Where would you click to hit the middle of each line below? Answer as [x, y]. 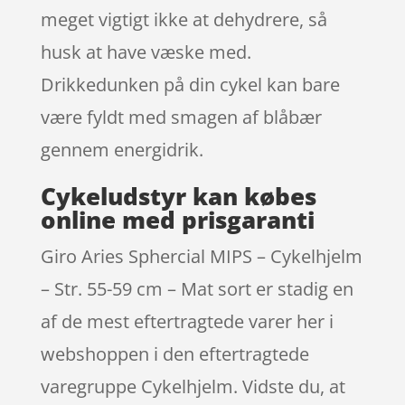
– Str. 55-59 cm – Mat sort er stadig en [197, 288]
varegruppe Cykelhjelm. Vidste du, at [193, 386]
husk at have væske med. [146, 52]
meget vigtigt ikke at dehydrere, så [184, 19]
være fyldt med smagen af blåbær [181, 117]
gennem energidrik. [122, 149]
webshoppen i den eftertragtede [174, 353]
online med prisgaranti [177, 219]
